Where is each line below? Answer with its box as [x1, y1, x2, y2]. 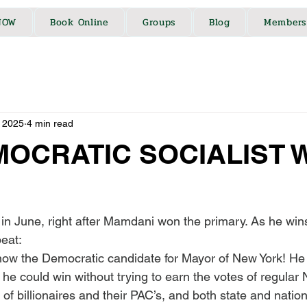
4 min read [27, 118, 73, 130]
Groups [142, 15, 176, 29]
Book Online [50, 15, 109, 29]
